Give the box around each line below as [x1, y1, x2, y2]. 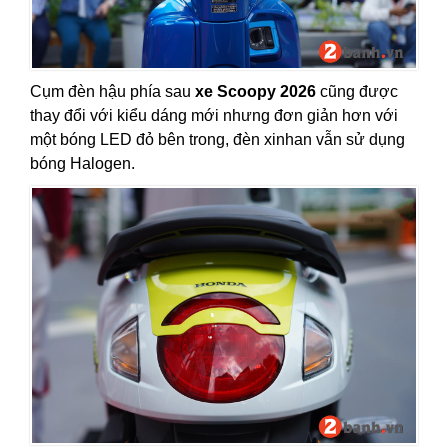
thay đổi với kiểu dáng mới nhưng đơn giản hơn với [30, 106, 398, 124]
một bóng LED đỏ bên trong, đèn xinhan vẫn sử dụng [30, 130, 405, 148]
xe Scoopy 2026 [195, 82, 316, 100]
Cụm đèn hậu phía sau [30, 82, 195, 100]
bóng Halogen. [30, 154, 135, 172]
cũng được [316, 82, 398, 100]
